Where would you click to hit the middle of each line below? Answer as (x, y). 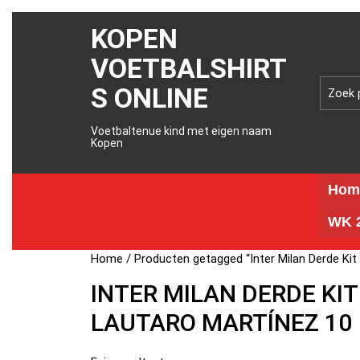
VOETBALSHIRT (189, 68)
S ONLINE (150, 98)
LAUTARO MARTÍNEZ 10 (222, 323)
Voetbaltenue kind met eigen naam (182, 131)
